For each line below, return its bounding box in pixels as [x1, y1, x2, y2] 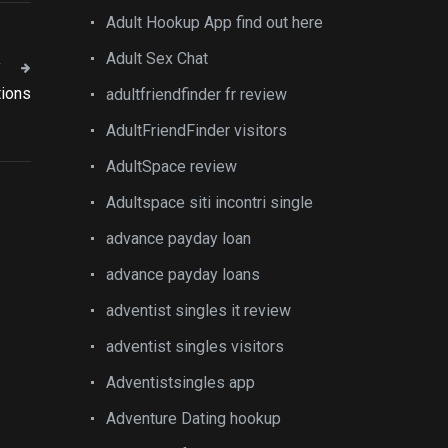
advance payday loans [106, 265, 260, 284]
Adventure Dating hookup [106, 409, 281, 428]
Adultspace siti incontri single [106, 193, 313, 212]
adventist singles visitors [106, 337, 284, 356]
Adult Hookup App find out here [106, 13, 323, 32]
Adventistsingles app [106, 373, 255, 392]
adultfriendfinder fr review [106, 85, 287, 104]
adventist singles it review [106, 301, 291, 320]
